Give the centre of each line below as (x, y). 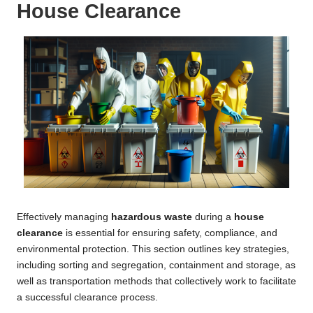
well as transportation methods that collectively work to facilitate (156, 282)
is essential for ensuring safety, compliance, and (170, 233)
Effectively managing (64, 217)
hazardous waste (152, 217)
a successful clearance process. (87, 298)
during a (213, 217)
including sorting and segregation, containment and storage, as (156, 265)
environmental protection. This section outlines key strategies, (153, 249)
